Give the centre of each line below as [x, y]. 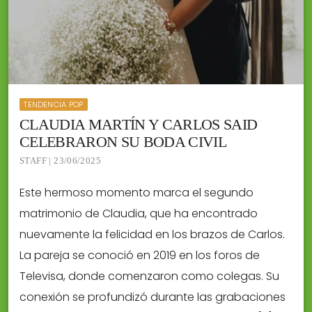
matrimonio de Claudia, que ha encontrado [139, 213]
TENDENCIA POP [54, 104]
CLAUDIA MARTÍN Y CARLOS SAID [139, 124]
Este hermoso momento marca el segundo [136, 192]
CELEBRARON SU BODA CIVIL [123, 141]
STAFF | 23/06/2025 [61, 160]
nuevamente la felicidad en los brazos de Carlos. [152, 234]
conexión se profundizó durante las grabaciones [153, 297]
